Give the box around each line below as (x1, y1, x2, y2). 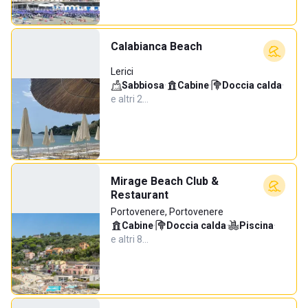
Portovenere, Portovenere (111, 206, 223, 217)
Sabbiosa (122, 80, 164, 91)
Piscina (239, 220, 274, 231)
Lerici (111, 66, 133, 77)
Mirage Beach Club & (111, 175, 219, 188)
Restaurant (111, 188, 168, 201)
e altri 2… (111, 93, 148, 104)
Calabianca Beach (111, 40, 202, 53)
